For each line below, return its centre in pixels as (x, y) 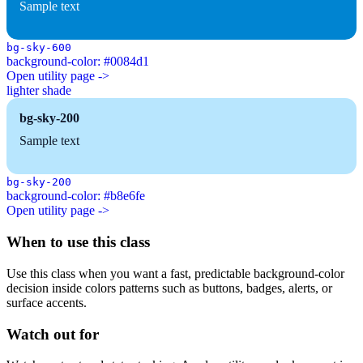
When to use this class (78, 242)
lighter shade (39, 91)
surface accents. (47, 302)
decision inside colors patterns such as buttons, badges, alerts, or (169, 288)
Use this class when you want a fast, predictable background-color (175, 273)
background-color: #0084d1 (78, 62)
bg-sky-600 (39, 48)
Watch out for (53, 334)
